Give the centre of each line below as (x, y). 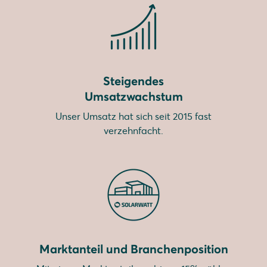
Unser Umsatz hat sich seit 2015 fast (133, 116)
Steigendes (133, 81)
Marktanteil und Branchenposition (133, 249)
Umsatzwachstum (133, 96)
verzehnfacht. (133, 131)
